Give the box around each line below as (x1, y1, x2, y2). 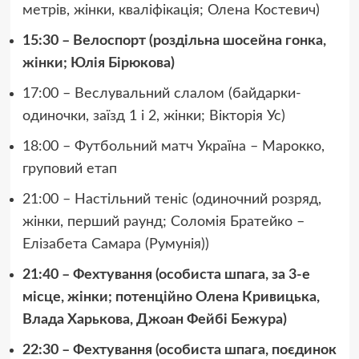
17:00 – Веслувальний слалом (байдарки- (22, 87, 301, 102)
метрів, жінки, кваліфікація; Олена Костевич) (22, 3, 320, 18)
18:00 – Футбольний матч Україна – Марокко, (22, 139, 325, 155)
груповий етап (22, 162, 117, 177)
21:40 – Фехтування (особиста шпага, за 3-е (22, 268, 310, 283)
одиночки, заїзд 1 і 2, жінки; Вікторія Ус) (22, 109, 285, 124)
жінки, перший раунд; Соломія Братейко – (22, 215, 305, 230)
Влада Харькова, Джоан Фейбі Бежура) (22, 313, 287, 328)
